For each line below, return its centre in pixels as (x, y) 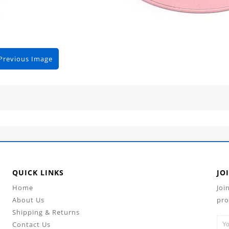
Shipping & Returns (46, 212)
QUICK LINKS (38, 173)
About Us (28, 200)
